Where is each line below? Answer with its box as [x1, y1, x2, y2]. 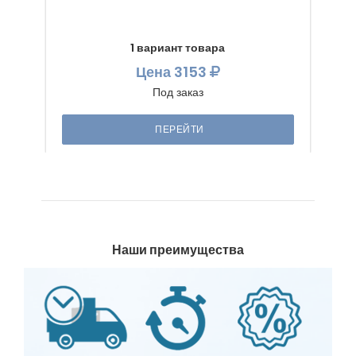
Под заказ [152, 83, 203, 100]
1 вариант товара [130, 39, 225, 56]
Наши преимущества [112, 240, 244, 259]
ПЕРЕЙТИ [155, 122, 204, 136]
